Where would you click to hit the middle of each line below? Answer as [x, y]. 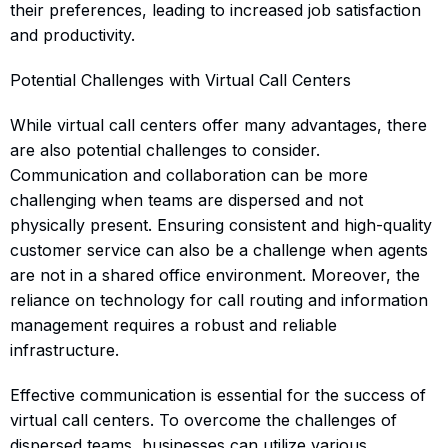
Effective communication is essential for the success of [218, 394]
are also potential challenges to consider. [165, 149]
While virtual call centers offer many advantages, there [218, 124]
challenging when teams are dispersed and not [186, 199]
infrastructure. [64, 349]
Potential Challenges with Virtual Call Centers [180, 79]
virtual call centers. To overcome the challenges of [203, 419]
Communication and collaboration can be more [189, 174]
